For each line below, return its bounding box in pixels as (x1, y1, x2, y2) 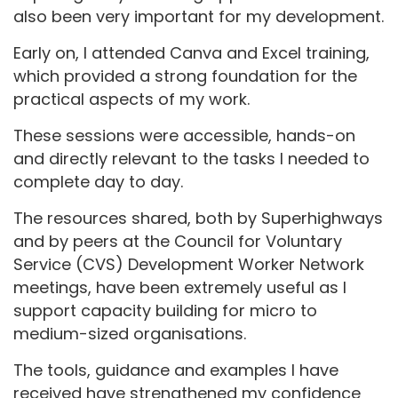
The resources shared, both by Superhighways (13, 206, 383, 229)
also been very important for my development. (13, 4, 384, 28)
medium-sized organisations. (13, 322, 246, 345)
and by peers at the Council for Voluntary (13, 229, 342, 252)
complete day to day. (13, 170, 183, 193)
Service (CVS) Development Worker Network (13, 252, 364, 275)
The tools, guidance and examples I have (13, 358, 338, 381)
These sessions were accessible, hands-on (13, 123, 355, 147)
